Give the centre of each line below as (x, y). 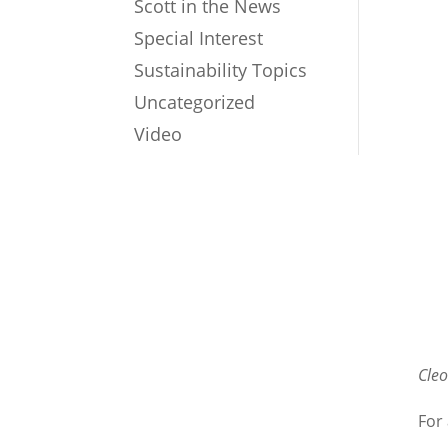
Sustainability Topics (221, 70)
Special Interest (199, 38)
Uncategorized (195, 102)
